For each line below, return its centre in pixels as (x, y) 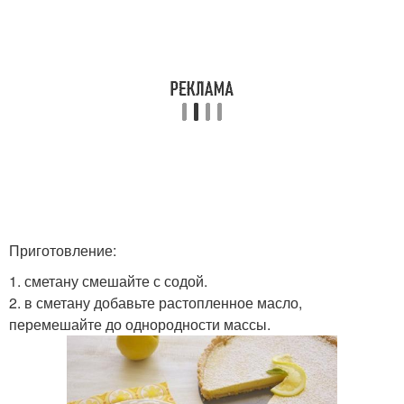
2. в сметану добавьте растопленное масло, (156, 303)
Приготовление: (63, 250)
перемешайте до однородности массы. (140, 324)
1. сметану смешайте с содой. (108, 281)
